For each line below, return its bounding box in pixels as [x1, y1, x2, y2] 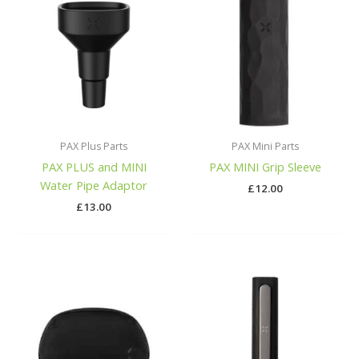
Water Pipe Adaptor [40, 176, 147, 193]
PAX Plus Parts [60, 139, 127, 153]
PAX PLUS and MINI [41, 158, 147, 175]
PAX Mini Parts [232, 139, 299, 153]
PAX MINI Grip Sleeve [209, 158, 321, 175]
